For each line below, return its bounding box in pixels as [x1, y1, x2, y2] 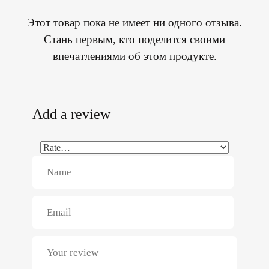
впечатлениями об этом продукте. [52, 49, 217, 62]
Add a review [32, 106, 110, 122]
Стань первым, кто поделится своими [44, 32, 225, 46]
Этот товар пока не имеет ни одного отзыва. [27, 16, 242, 29]
